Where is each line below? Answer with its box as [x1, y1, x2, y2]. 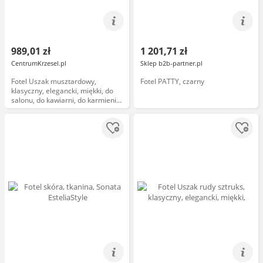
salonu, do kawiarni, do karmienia [11, 95, 120, 105]
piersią [11, 104, 33, 114]
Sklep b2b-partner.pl [140, 59, 203, 68]
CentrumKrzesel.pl [11, 59, 66, 68]
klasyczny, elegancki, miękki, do [11, 86, 113, 96]
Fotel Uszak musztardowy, [11, 76, 96, 86]
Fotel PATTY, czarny [140, 76, 204, 86]
